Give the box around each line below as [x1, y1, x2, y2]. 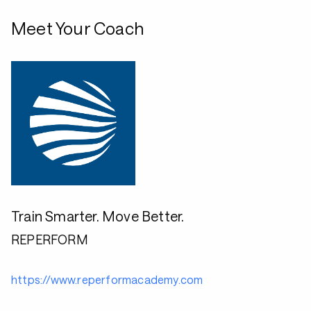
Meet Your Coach [11, 18, 144, 38]
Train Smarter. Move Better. [11, 208, 185, 224]
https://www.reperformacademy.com [11, 273, 203, 286]
